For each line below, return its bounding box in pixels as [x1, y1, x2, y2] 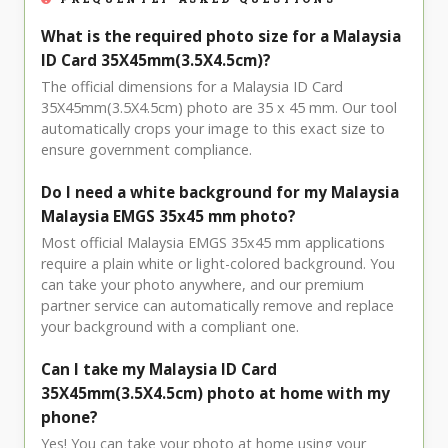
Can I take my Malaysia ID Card [41, 359, 277, 380]
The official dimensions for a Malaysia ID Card [41, 77, 343, 97]
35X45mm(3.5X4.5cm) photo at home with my [41, 383, 390, 404]
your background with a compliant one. [41, 317, 299, 337]
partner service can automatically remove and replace [41, 296, 394, 316]
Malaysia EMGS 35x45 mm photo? [41, 206, 296, 227]
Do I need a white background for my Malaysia [41, 182, 399, 203]
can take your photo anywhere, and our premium [41, 275, 364, 295]
